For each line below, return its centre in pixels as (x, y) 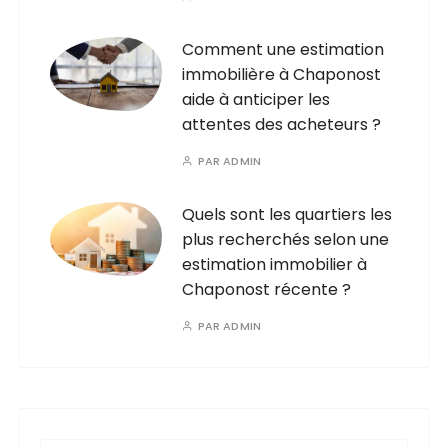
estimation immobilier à (275, 264)
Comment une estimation (283, 49)
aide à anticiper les (256, 99)
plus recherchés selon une (286, 239)
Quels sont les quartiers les (287, 214)
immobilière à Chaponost (282, 74)
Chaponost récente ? (267, 289)
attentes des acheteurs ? (282, 124)
